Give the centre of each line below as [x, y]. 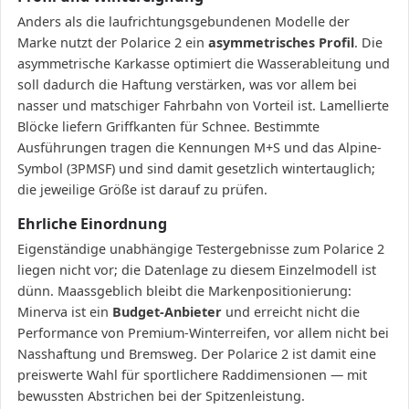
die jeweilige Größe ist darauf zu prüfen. [142, 190]
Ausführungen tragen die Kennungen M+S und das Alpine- [199, 148]
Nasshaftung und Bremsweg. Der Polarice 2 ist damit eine [197, 354]
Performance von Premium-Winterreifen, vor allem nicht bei [203, 333]
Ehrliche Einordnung [92, 224]
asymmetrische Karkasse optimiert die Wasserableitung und [204, 64]
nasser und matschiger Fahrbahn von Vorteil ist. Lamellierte [203, 106]
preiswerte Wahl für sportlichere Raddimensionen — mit [192, 375]
